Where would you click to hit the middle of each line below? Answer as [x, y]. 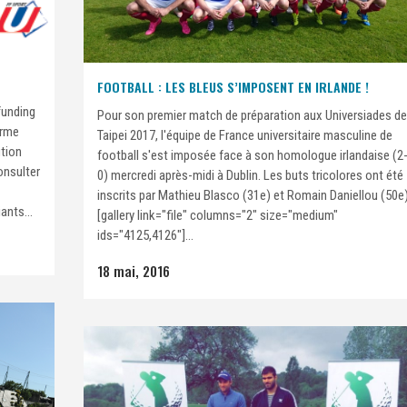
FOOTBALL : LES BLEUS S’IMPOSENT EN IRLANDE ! [233, 87]
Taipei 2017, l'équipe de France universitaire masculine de [245, 136]
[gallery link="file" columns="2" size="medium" [218, 216]
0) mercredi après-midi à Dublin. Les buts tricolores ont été [250, 176]
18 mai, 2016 [134, 271]
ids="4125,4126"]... [145, 236]
